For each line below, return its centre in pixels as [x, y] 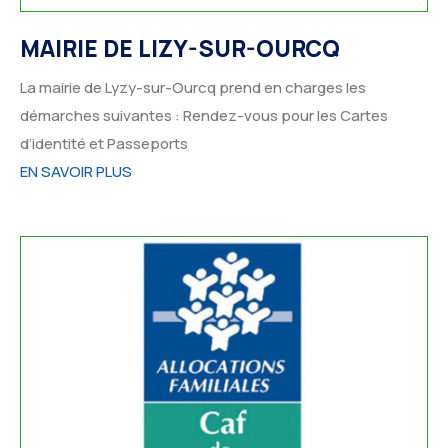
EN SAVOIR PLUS [76, 172]
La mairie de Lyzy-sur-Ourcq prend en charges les [193, 88]
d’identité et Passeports [104, 144]
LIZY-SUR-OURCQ [239, 48]
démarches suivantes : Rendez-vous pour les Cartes [204, 116]
